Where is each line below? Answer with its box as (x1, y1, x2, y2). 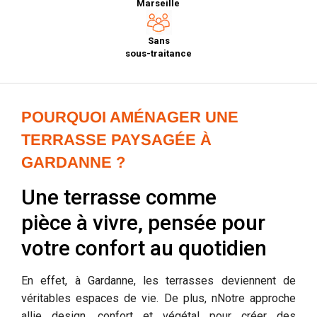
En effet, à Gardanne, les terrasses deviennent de (21, 274, 296, 287)
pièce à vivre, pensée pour (21, 210, 265, 235)
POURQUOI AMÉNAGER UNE (21, 108, 238, 126)
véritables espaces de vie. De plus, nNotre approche (21, 292, 296, 305)
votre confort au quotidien (21, 236, 267, 260)
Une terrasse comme (21, 185, 217, 209)
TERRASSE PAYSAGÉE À (21, 131, 212, 149)
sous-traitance (125, 48, 192, 59)
